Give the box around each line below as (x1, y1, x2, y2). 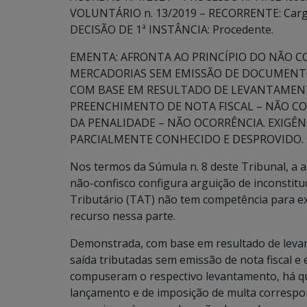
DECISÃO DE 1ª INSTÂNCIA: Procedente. (70, 22, 273, 37)
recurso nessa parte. (70, 208, 175, 223)
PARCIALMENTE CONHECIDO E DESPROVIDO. (70, 132, 304, 147)
